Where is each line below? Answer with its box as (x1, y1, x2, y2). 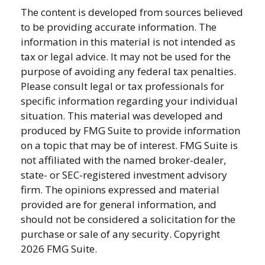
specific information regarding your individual (21, 93, 238, 108)
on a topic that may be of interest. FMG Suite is (21, 138, 238, 152)
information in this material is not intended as (21, 34, 235, 49)
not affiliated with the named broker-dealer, (21, 153, 226, 167)
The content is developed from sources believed (21, 5, 243, 19)
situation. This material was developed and (21, 108, 223, 122)
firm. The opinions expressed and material (21, 182, 219, 196)
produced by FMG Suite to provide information (21, 123, 240, 137)
